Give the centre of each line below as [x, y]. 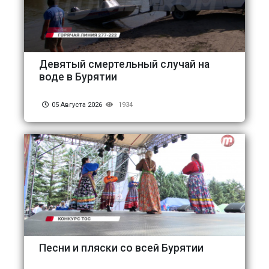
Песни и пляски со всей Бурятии [121, 248]
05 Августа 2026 [77, 104]
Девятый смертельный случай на [124, 64]
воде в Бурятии [78, 77]
